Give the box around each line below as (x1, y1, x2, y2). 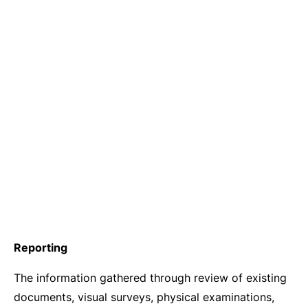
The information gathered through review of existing (14, 271, 287, 285)
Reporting (14, 241, 67, 254)
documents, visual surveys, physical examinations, (14, 290, 274, 304)
